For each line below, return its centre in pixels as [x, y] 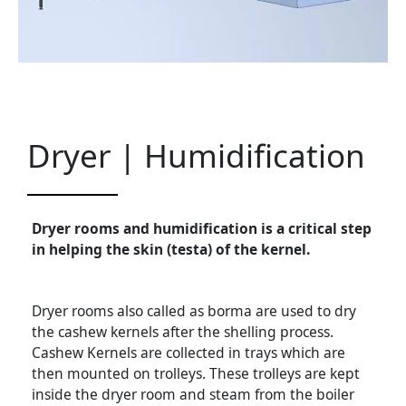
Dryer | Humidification [196, 156]
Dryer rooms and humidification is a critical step [202, 229]
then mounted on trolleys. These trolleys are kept [196, 374]
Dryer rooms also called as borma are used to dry [194, 311]
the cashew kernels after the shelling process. [183, 332]
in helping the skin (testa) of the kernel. [171, 250]
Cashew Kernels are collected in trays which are [188, 353]
